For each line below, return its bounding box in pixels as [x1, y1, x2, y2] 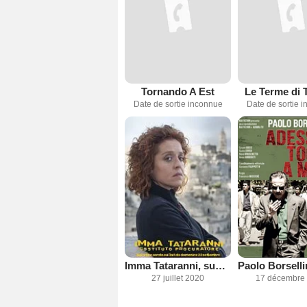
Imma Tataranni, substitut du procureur [215, 260, 225, 272]
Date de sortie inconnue [133, 99, 223, 109]
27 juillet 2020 [151, 273, 204, 284]
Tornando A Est [141, 85, 214, 97]
